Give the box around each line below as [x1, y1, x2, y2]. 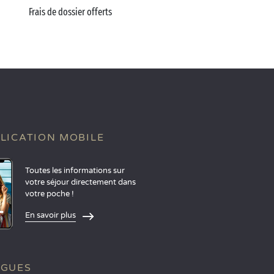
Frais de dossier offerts [29, 6, 112, 18]
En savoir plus [24, 210, 76, 220]
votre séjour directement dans [24, 177, 136, 187]
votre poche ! [24, 189, 76, 199]
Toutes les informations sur [24, 166, 125, 176]
